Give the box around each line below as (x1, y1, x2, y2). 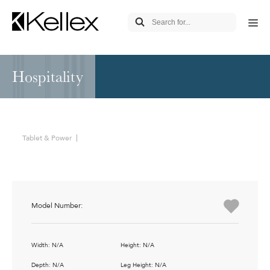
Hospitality (12, 65, 83, 87)
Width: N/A (31, 241, 63, 250)
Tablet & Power (22, 133, 72, 143)
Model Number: (31, 201, 83, 210)
